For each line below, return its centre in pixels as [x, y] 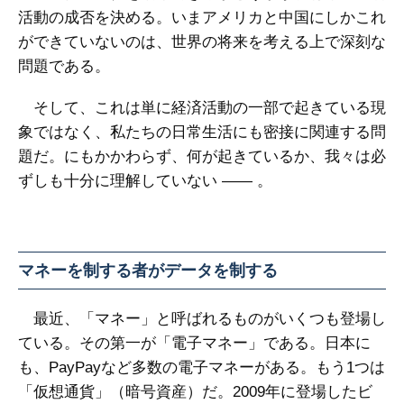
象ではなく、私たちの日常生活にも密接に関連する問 [202, 132]
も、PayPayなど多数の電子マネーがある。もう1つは [202, 367]
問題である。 [64, 66]
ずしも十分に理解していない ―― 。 [145, 181]
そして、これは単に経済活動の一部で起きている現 [202, 108]
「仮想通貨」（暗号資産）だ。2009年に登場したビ [195, 392]
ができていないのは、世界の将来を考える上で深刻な [202, 42]
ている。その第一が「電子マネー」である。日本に [194, 343]
